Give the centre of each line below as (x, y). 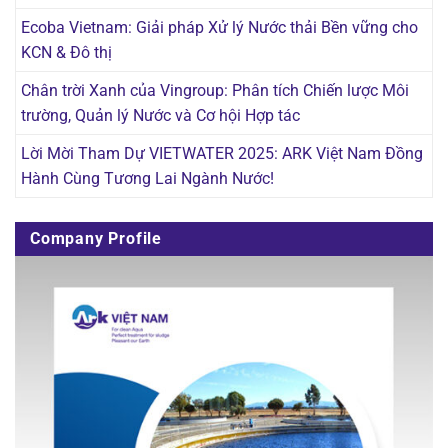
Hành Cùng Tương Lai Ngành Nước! (147, 179)
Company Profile (96, 239)
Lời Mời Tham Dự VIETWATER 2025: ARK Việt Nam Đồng (222, 154)
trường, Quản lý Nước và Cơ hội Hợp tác (160, 116)
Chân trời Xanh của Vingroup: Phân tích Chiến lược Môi (215, 91)
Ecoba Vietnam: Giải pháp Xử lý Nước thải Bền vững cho (219, 28)
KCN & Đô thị (66, 53)
